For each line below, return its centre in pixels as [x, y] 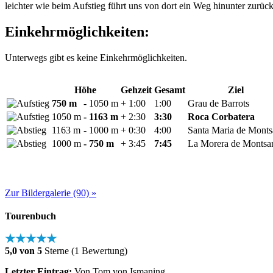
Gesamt [170, 90]
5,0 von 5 [23, 251]
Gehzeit [136, 90]
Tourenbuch [30, 216]
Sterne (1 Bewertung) [85, 251]
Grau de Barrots [218, 104]
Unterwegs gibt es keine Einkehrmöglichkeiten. [96, 58]
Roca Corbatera [221, 117]
